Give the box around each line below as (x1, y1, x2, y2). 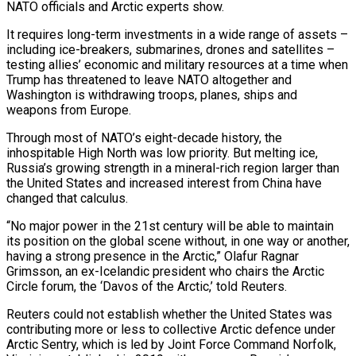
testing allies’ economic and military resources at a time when (6, 56, 348, 72)
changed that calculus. (6, 190, 128, 206)
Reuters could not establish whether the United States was (6, 306, 332, 322)
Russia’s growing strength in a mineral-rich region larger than (6, 160, 339, 176)
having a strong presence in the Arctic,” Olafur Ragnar (6, 248, 299, 264)
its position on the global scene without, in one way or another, (6, 233, 350, 249)
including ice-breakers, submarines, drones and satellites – (6, 41, 335, 57)
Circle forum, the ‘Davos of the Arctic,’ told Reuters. (6, 278, 287, 294)
